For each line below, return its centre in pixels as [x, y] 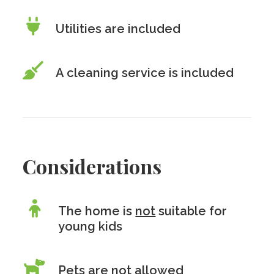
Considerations [92, 166]
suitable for [191, 211]
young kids [91, 226]
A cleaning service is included [145, 73]
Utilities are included [118, 29]
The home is [97, 211]
